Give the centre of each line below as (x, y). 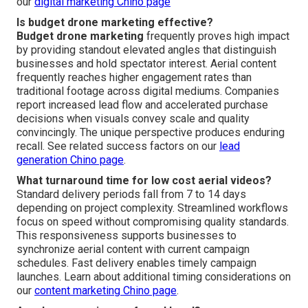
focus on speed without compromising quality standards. (153, 222)
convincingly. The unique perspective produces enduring (151, 133)
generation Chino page (70, 160)
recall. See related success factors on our (118, 146)
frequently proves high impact (217, 36)
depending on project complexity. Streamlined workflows (152, 208)
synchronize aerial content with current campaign (133, 250)
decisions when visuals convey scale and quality (133, 119)
